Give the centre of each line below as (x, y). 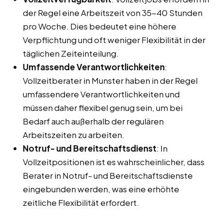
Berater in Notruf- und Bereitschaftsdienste (108, 176)
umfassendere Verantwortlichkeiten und (101, 94)
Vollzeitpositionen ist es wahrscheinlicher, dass (114, 162)
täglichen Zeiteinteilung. (71, 54)
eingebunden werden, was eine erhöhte (101, 189)
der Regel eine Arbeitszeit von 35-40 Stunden (113, 13)
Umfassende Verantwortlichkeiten (94, 67)
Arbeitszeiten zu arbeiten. (74, 135)
